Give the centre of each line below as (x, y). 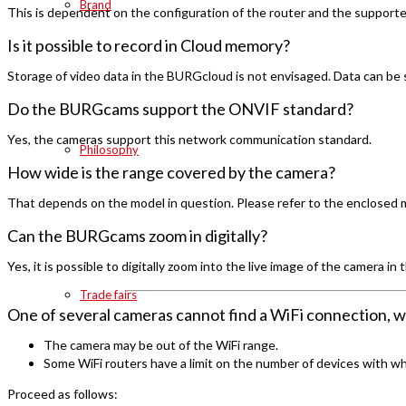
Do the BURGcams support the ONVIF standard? (180, 108)
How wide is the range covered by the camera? (171, 172)
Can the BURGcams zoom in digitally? (137, 235)
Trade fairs (108, 295)
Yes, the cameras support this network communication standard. (189, 139)
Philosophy (109, 150)
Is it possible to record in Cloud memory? (149, 45)
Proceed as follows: (63, 393)
